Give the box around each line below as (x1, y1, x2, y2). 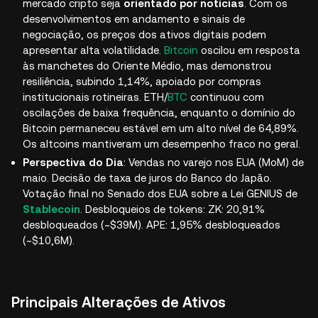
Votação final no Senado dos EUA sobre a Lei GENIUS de (23, 187, 297, 199)
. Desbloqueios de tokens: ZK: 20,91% (80, 202, 265, 215)
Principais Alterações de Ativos (11, 293, 226, 311)
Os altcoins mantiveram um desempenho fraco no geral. (23, 137, 300, 150)
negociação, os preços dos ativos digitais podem (23, 28, 266, 40)
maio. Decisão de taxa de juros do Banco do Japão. (23, 171, 272, 184)
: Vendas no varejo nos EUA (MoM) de (124, 155, 304, 168)
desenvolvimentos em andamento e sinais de (23, 12, 245, 25)
